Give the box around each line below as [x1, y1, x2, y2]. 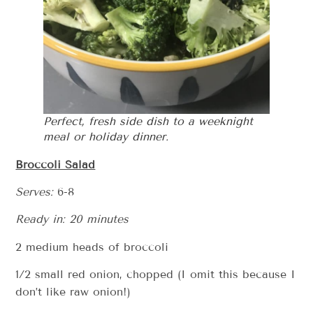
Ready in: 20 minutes [15, 212, 129, 226]
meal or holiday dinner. [43, 129, 169, 143]
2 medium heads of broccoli [15, 240, 169, 254]
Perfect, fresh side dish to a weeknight [43, 114, 254, 128]
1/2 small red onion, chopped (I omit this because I [15, 268, 296, 282]
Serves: [15, 185, 58, 199]
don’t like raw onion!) [15, 285, 131, 299]
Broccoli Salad [15, 157, 96, 171]
